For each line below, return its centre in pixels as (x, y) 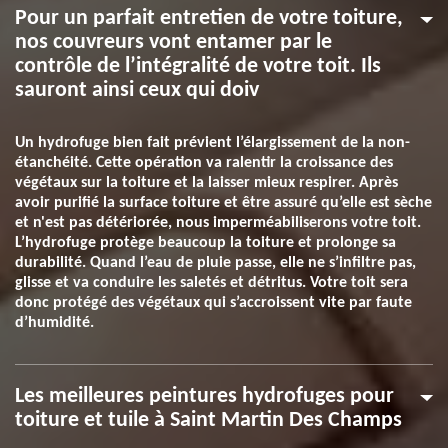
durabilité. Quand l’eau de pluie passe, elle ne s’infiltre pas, (215, 263)
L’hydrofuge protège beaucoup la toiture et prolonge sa (205, 243)
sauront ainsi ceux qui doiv (137, 90)
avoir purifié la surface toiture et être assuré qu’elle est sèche (223, 203)
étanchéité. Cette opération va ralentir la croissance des (204, 163)
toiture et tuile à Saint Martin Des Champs (208, 420)
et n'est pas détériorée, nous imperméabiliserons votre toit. (218, 223)
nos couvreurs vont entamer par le (173, 42)
